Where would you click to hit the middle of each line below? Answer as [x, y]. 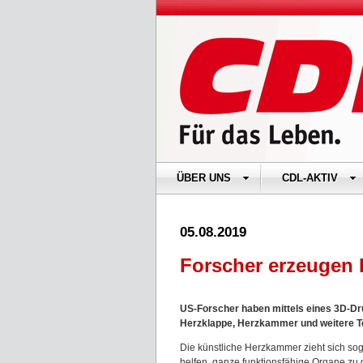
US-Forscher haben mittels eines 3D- [265, 309]
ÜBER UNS [204, 178]
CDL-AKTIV [310, 178]
